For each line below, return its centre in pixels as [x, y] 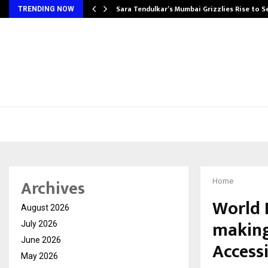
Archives [53, 189]
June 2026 [41, 240]
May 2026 [39, 256]
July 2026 [39, 224]
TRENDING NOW [46, 9]
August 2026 [45, 208]
